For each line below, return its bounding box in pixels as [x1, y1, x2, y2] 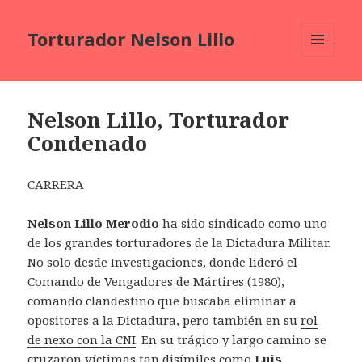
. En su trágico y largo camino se [136, 331, 327, 348]
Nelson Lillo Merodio [27, 215, 160, 232]
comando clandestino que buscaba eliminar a [27, 293, 297, 309]
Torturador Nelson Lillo [27, 27, 235, 52]
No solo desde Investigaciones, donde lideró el [27, 254, 298, 271]
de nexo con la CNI [27, 331, 137, 348]
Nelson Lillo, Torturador [27, 105, 290, 135]
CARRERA [27, 176, 85, 193]
